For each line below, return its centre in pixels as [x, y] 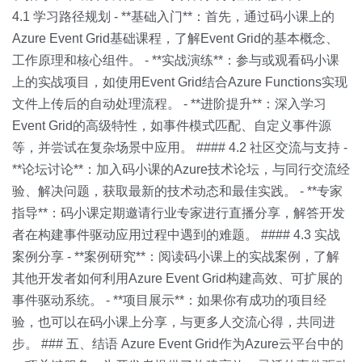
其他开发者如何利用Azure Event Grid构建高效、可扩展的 [177, 278]
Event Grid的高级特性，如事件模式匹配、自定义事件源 [172, 126]
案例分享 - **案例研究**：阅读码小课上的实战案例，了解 [176, 257]
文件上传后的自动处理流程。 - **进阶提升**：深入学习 [169, 104]
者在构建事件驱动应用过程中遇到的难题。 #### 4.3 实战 [176, 235]
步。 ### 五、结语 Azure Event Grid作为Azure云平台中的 [178, 344]
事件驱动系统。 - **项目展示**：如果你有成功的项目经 [169, 300]
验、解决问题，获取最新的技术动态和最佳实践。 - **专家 [177, 191]
